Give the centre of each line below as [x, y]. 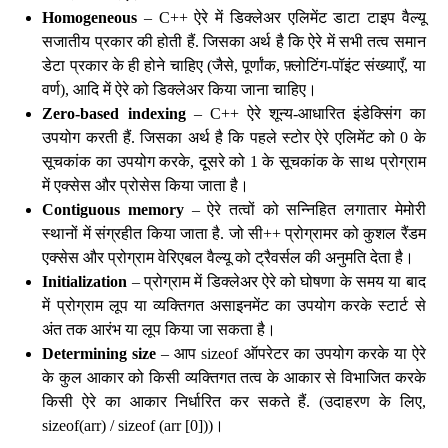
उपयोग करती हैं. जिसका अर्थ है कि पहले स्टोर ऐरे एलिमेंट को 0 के [234, 137]
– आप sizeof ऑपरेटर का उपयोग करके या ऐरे [291, 353]
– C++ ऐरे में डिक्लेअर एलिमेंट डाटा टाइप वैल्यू [281, 17]
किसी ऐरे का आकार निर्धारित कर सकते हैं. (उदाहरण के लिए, [234, 401]
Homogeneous [90, 17]
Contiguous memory [113, 209]
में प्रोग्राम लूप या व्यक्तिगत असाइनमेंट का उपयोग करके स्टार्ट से [234, 305]
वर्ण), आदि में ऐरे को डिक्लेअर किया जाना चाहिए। [180, 89]
